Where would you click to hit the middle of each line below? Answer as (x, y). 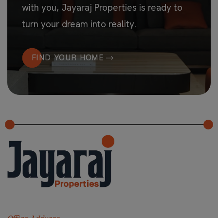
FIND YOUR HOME (68, 58)
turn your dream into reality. (79, 24)
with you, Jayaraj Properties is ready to (102, 7)
